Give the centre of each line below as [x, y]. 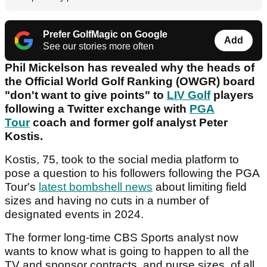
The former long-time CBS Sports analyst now [122, 238]
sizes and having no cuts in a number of [107, 201]
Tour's [22, 187]
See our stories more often [98, 46]
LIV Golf [189, 95]
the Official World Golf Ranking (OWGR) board [130, 82]
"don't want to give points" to [86, 95]
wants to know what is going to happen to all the [127, 252]
